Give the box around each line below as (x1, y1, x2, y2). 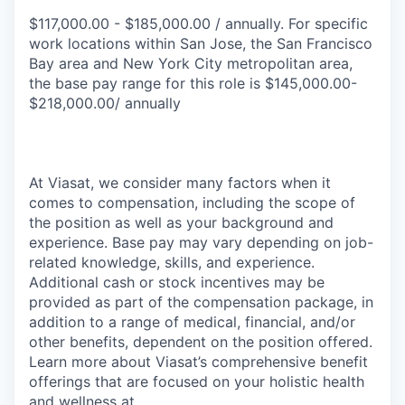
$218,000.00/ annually (29, 94, 181, 112)
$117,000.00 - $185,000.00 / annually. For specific (29, 14, 368, 33)
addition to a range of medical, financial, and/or (29, 313, 355, 331)
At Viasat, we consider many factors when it (29, 174, 331, 192)
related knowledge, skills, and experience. (29, 253, 315, 271)
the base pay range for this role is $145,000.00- (29, 74, 357, 92)
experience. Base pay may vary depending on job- (29, 233, 373, 251)
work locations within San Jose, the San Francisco (29, 34, 372, 52)
